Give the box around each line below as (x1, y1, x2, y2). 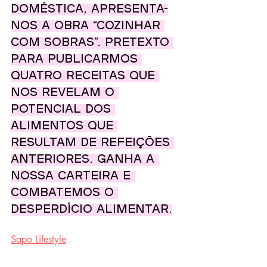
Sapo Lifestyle (11, 233, 66, 246)
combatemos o (11, 187, 118, 199)
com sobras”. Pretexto (11, 37, 173, 49)
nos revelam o (11, 87, 119, 99)
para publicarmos (11, 54, 142, 66)
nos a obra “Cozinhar (11, 20, 164, 32)
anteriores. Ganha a (11, 154, 159, 166)
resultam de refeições (11, 137, 174, 149)
